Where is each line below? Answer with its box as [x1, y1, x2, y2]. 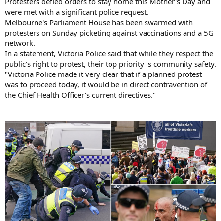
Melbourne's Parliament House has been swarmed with [5, 17, 193, 28]
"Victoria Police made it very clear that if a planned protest [5, 69, 202, 79]
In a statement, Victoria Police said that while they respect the [5, 48, 213, 59]
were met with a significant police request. [5, 7, 148, 17]
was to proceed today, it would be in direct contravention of [5, 79, 207, 90]
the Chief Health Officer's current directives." [5, 90, 156, 100]
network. [5, 38, 35, 48]
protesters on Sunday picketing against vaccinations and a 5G [5, 28, 214, 38]
